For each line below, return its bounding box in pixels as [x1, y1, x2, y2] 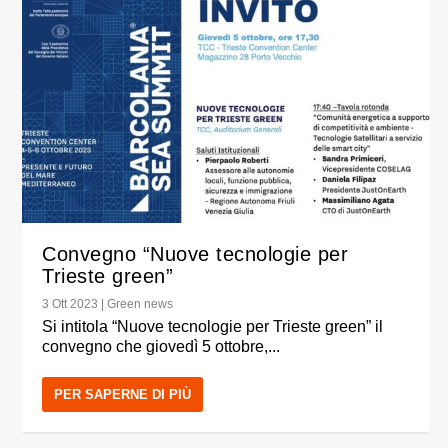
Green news [107, 297, 174, 312]
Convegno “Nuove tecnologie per [42, 243, 349, 266]
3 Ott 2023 [42, 297, 99, 312]
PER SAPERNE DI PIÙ [54, 387, 192, 403]
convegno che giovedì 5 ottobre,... [42, 338, 281, 356]
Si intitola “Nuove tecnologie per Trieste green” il [42, 318, 384, 336]
